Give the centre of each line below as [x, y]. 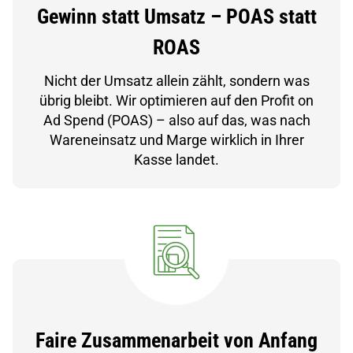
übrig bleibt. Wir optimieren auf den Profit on [176, 101]
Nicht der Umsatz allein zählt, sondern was [176, 81]
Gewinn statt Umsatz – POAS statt [176, 17]
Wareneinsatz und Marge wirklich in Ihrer [176, 140]
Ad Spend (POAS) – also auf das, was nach [176, 121]
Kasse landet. [176, 160]
